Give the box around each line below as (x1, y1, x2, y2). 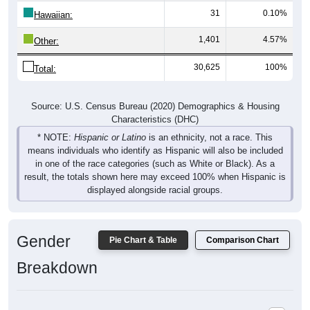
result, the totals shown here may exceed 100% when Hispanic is (24, 158, 286, 169)
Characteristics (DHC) (111, 100, 199, 111)
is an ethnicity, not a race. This (146, 118, 273, 129)
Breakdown (17, 245, 98, 264)
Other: (34, 22, 59, 33)
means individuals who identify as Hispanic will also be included (27, 131, 283, 143)
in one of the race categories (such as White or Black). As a (35, 145, 275, 156)
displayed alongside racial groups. (87, 171, 223, 182)
